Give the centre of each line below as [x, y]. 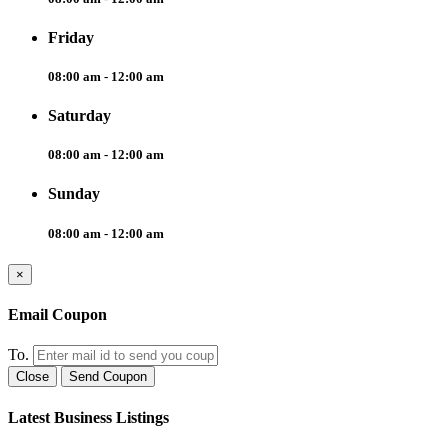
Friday [71, 37]
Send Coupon [108, 377]
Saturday [79, 116]
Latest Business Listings [88, 417]
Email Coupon [57, 315]
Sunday [74, 194]
